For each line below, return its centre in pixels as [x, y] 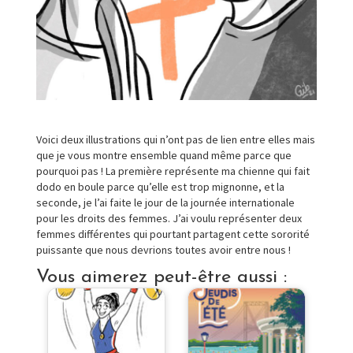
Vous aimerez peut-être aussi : [162, 278]
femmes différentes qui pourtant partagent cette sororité [173, 234]
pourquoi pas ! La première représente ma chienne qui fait [173, 171]
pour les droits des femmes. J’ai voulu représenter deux [169, 218]
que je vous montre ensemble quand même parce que [164, 155]
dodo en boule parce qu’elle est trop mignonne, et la [160, 186]
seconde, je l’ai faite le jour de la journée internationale [165, 202]
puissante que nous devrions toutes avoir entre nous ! [163, 249]
